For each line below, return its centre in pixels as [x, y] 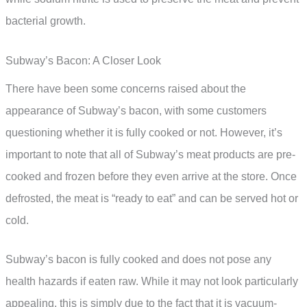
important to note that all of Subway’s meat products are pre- [150, 154]
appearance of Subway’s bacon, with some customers [136, 110]
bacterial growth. [46, 21]
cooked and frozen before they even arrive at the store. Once [151, 176]
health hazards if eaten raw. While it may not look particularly [152, 282]
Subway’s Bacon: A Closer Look [83, 60]
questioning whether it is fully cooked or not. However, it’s [144, 132]
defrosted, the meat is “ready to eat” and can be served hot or [152, 198]
